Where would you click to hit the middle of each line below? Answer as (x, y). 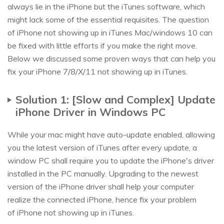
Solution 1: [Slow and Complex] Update (115, 99)
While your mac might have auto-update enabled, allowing (111, 134)
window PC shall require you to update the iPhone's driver (111, 160)
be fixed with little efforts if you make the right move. (102, 45)
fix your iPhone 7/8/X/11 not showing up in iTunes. (97, 71)
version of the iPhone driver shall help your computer (101, 186)
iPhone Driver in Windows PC (90, 111)
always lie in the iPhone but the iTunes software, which (106, 6)
